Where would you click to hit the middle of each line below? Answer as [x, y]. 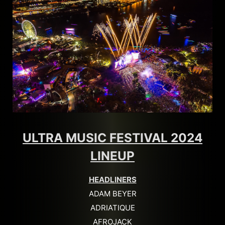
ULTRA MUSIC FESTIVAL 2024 [113, 137]
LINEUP [113, 155]
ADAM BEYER [113, 193]
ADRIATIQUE [113, 207]
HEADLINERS [113, 179]
